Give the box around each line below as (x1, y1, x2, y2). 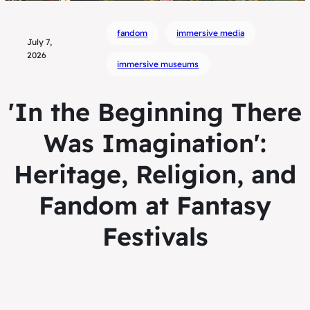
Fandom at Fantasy (39, 190, 271, 221)
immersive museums (117, 59, 199, 70)
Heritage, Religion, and (14, 158, 296, 190)
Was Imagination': (44, 127, 266, 159)
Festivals (102, 221, 208, 253)
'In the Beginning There (8, 96, 302, 128)
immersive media (176, 28, 245, 39)
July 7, (27, 37, 52, 48)
